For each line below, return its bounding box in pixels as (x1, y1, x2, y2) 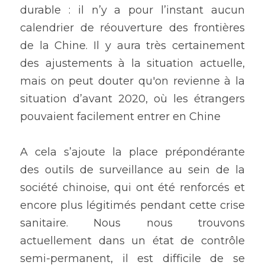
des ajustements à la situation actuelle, (20, 57, 245, 70)
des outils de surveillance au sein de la (20, 163, 245, 177)
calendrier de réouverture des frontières (20, 21, 245, 35)
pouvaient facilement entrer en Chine (20, 110, 224, 124)
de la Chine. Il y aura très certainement (20, 39, 245, 53)
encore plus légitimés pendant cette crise (20, 199, 245, 212)
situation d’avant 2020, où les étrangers (20, 92, 245, 106)
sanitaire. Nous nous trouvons (20, 216, 245, 230)
